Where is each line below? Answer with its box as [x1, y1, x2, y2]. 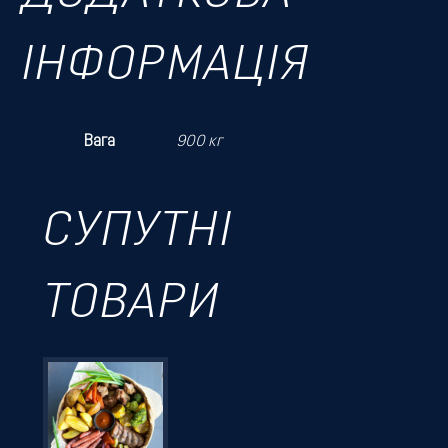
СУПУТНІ [42, 209, 233, 258]
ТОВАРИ [42, 281, 221, 330]
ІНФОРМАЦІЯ [22, 43, 311, 92]
